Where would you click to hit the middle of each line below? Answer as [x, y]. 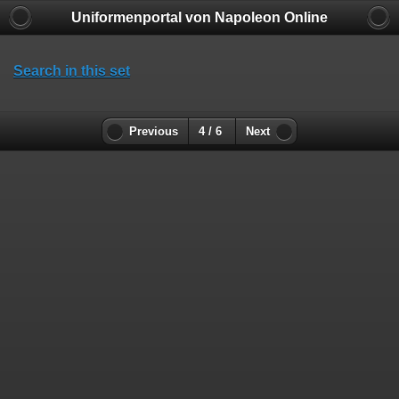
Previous [154, 132]
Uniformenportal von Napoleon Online [199, 17]
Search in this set [72, 71]
